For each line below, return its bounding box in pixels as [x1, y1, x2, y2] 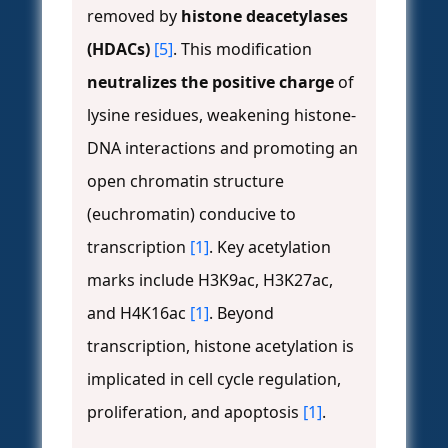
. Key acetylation [209, 236, 331, 259]
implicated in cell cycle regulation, [87, 368, 341, 391]
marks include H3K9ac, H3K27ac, [87, 269, 333, 292]
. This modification [173, 38, 312, 61]
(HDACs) [87, 38, 150, 61]
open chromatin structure [87, 170, 284, 193]
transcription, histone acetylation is [87, 335, 354, 358]
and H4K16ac [87, 302, 190, 325]
